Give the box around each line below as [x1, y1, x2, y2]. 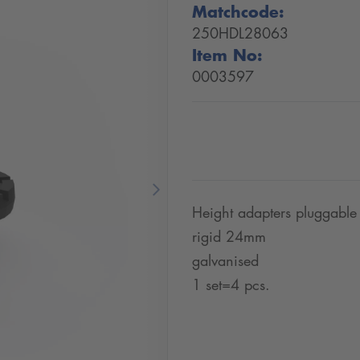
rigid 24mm [192, 227, 266, 246]
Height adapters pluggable [192, 202, 357, 222]
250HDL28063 [192, 23, 288, 43]
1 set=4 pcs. [192, 275, 270, 294]
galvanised [192, 251, 259, 270]
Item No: [192, 43, 263, 66]
